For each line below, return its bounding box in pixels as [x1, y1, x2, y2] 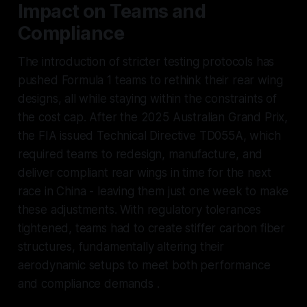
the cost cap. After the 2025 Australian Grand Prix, [17, 110, 288, 124]
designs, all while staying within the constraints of [17, 91, 277, 106]
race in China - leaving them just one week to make [17, 184, 289, 198]
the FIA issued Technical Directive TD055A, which [17, 128, 281, 143]
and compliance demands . [17, 276, 160, 291]
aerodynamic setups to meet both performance [17, 258, 271, 272]
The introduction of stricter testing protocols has [17, 54, 275, 69]
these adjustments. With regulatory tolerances [17, 202, 262, 217]
